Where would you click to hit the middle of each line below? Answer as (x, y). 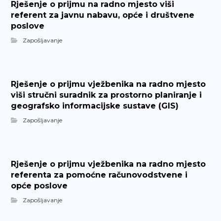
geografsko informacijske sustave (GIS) (95, 106)
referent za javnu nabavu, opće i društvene (103, 15)
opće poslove (39, 186)
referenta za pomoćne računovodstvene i (99, 175)
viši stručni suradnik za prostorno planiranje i (107, 95)
